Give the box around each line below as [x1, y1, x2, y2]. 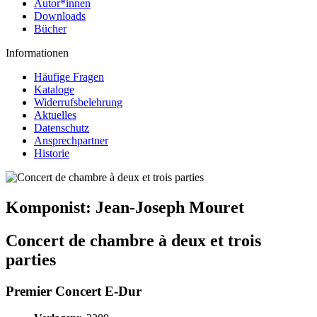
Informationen [6, 47, 69, 59]
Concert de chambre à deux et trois [6, 231, 261, 250]
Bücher [34, 23, 67, 35]
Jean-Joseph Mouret [96, 197, 244, 217]
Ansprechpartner [34, 134, 108, 146]
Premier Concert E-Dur [6, 283, 142, 299]
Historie [34, 147, 69, 159]
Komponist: [6, 197, 96, 217]
